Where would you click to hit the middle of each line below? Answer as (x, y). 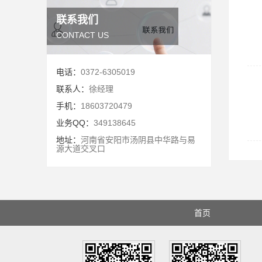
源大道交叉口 (81, 149)
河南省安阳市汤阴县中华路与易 (138, 140)
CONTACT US (82, 35)
